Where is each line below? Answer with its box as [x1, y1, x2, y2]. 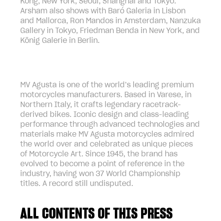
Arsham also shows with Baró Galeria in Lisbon [20, 6, 185, 16]
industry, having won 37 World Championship [20, 169, 181, 179]
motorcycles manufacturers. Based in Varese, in [20, 90, 191, 100]
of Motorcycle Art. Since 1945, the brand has [20, 149, 178, 159]
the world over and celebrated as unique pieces [20, 140, 193, 149]
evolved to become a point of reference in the [20, 159, 184, 169]
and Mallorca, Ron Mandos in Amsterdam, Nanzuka [20, 16, 201, 26]
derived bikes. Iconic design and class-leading [20, 110, 189, 119]
